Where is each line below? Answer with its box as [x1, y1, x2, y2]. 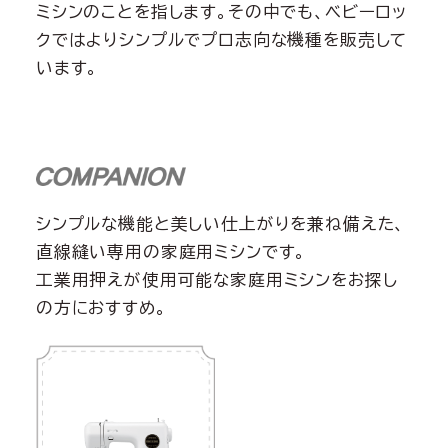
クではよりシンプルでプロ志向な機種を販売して [35, 31, 408, 49]
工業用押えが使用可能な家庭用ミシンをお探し [35, 270, 398, 288]
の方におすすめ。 [35, 298, 167, 316]
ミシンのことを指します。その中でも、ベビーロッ [35, 3, 408, 21]
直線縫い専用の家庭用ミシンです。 [35, 242, 307, 260]
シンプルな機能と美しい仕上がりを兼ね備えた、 [35, 214, 406, 232]
